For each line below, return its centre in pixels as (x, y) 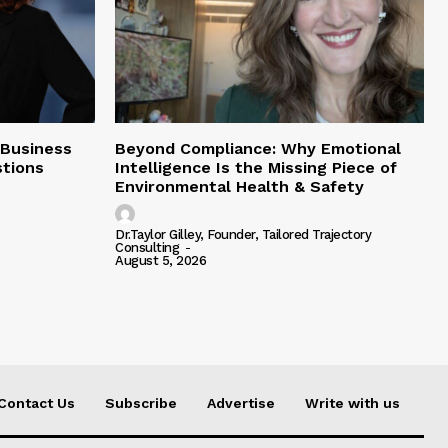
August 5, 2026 (160, 261)
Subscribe (141, 403)
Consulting (147, 248)
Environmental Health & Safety (239, 187)
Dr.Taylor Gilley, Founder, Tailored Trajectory (243, 235)
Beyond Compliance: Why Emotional (258, 149)
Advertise (241, 403)
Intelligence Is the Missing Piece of (256, 168)
